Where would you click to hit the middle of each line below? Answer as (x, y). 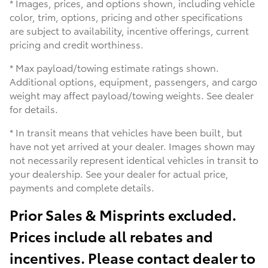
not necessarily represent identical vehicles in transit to (134, 159)
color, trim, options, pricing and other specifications (126, 16)
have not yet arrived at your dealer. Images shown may (132, 145)
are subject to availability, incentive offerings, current (129, 30)
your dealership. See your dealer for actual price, (119, 173)
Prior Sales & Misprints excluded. (123, 214)
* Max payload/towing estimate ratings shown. (114, 67)
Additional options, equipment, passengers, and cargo (133, 81)
